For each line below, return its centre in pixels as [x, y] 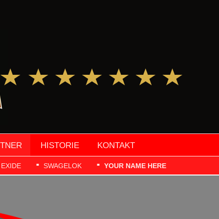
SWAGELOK [63, 166]
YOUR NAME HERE [135, 166]
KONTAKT [116, 145]
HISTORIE [60, 145]
